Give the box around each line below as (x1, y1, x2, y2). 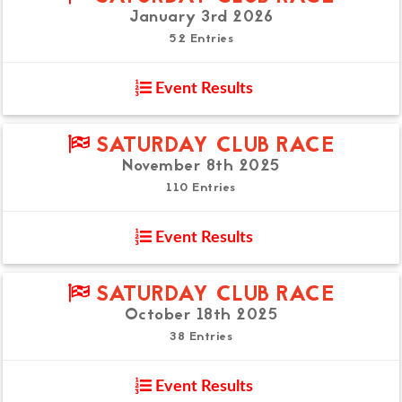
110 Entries (166, 179, 236, 197)
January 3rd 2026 (129, 5, 273, 30)
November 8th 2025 (122, 154, 280, 179)
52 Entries (169, 30, 233, 48)
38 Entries (170, 328, 232, 346)
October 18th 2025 (124, 303, 278, 328)
